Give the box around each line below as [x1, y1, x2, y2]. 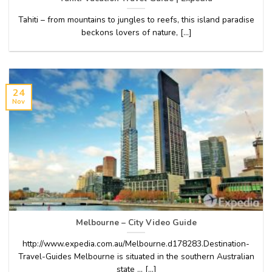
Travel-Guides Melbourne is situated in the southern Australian [18, 250, 254, 262]
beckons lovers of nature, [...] [81, 26, 191, 38]
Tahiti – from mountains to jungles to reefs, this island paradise [18, 13, 254, 25]
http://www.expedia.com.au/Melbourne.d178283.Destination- [22, 237, 250, 250]
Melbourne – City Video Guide [75, 216, 197, 228]
